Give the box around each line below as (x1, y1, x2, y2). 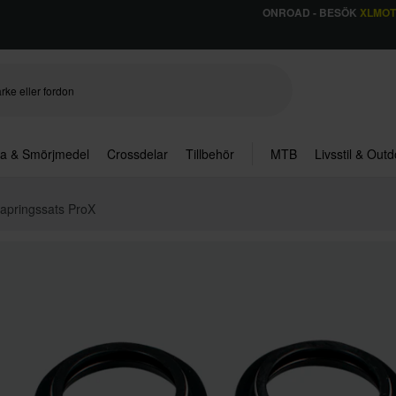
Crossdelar (107, 145, 168, 163)
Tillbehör (186, 145, 234, 163)
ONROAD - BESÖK (262, 4, 360, 20)
